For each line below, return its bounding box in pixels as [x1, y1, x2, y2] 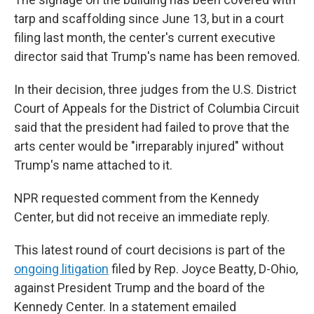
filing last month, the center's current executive [14, 30, 275, 45]
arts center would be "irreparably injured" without [14, 139, 284, 153]
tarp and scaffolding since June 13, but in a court [14, 11, 284, 26]
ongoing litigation [14, 261, 109, 276]
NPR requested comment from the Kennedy [14, 191, 259, 205]
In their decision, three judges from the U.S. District [14, 82, 296, 97]
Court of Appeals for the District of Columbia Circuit [14, 101, 299, 116]
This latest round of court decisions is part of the [14, 243, 285, 257]
